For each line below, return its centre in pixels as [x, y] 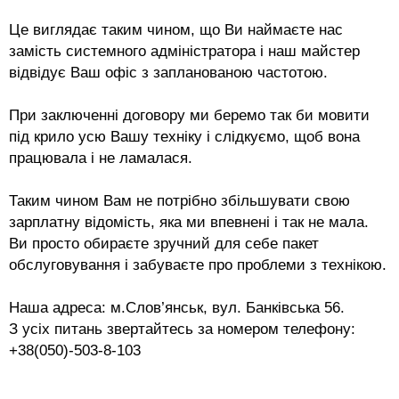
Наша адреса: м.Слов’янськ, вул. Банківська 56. [177, 307]
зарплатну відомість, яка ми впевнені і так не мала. [189, 221]
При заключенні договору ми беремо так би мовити [189, 114]
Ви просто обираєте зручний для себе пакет [164, 243]
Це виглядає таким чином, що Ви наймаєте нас [176, 29]
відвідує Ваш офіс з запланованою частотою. [168, 72]
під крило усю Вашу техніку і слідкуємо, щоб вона [184, 136]
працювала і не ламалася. [101, 157]
